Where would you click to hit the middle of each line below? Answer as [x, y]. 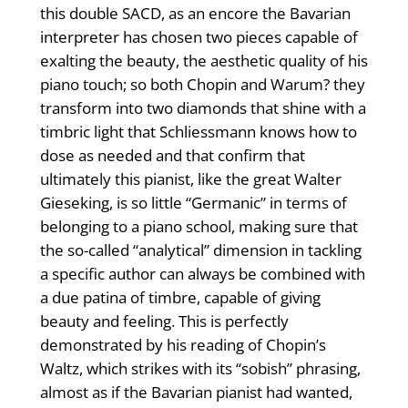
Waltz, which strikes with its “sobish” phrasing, [200, 369]
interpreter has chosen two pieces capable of [199, 37]
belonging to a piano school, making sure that [199, 227]
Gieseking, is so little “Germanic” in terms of [193, 203]
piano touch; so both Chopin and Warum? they [202, 85]
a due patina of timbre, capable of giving [180, 298]
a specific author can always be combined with [202, 274]
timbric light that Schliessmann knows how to [198, 132]
